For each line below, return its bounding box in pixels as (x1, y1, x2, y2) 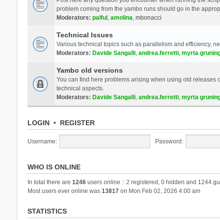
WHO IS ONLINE (27, 163, 81, 171)
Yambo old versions (56, 66, 123, 74)
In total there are (27, 178, 72, 186)
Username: (27, 137, 57, 145)
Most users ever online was (27, 187, 102, 194)
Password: (155, 137, 183, 145)
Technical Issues (56, 30, 113, 39)
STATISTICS (27, 207, 67, 215)
